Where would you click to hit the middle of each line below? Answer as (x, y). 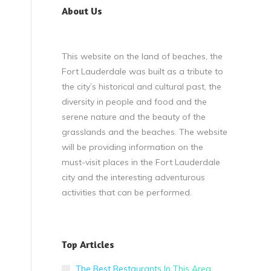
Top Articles (88, 244)
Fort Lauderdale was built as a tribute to (142, 71)
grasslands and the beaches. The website (145, 132)
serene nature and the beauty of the (134, 117)
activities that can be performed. (127, 192)
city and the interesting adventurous (133, 177)
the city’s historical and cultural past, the (142, 87)
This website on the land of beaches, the (142, 56)
